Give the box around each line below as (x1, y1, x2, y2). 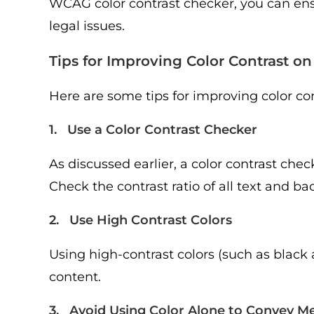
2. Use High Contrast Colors (49, 212, 232, 228)
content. (49, 269, 101, 285)
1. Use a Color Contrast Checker (49, 122, 257, 137)
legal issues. (49, 18, 125, 34)
